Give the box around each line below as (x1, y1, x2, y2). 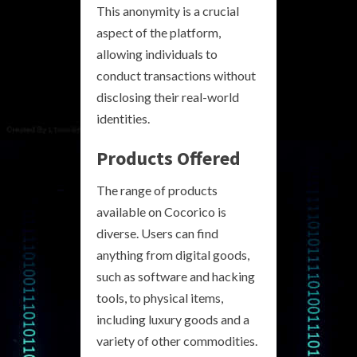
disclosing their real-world (96, 88, 239, 104)
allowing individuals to (96, 45, 218, 61)
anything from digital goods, (96, 246, 249, 262)
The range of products (96, 182, 218, 198)
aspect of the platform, (96, 24, 221, 40)
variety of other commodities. (96, 332, 257, 348)
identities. (96, 110, 150, 126)
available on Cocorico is (96, 203, 226, 219)
